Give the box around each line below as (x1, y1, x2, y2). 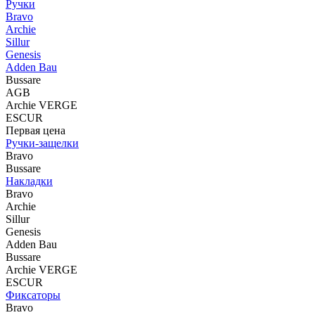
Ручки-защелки (6, 137, 79, 149)
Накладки (6, 175, 53, 187)
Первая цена (6, 124, 65, 136)
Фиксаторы (6, 289, 60, 301)
